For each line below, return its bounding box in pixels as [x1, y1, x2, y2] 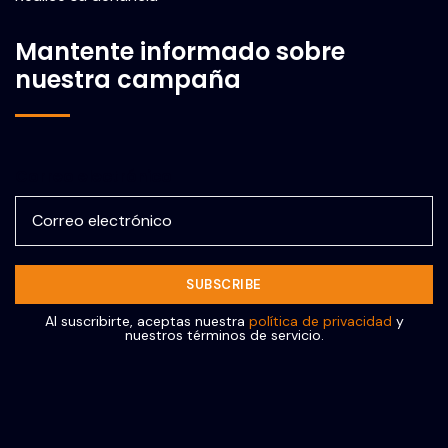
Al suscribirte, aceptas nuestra [44, 312, 249, 331]
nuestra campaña [15, 63, 241, 97]
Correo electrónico [15, 165, 172, 189]
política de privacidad [248, 312, 392, 331]
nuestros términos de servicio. [124, 326, 324, 345]
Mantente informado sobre [15, 35, 345, 69]
